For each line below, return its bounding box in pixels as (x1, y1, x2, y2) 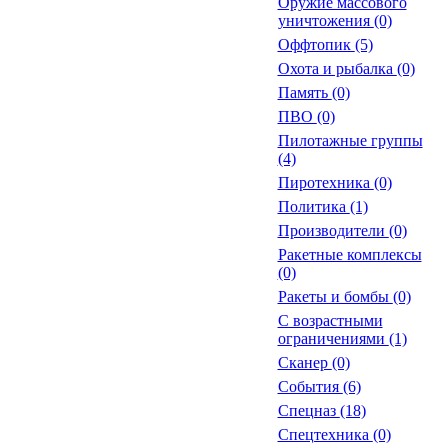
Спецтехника (277, 426, 373, 443)
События (277, 378, 343, 395)
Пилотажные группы (277, 132, 423, 149)
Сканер (277, 354, 332, 371)
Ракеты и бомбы (277, 288, 393, 305)
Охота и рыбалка (277, 60, 397, 77)
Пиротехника (277, 174, 374, 191)
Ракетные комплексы (277, 246, 422, 263)
